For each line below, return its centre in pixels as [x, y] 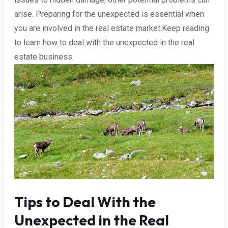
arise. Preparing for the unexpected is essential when [109, 14]
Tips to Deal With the [85, 202]
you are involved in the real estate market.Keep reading [112, 28]
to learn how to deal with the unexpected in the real [104, 42]
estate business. [44, 56]
